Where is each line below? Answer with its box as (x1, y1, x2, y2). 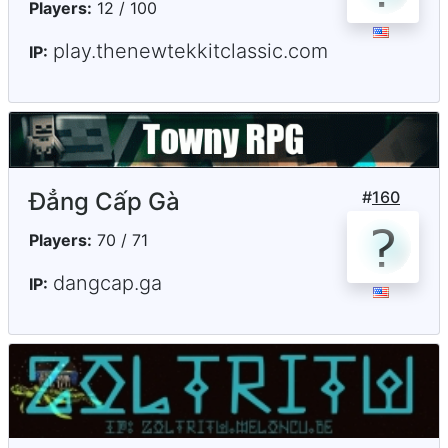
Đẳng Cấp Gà (29, 186, 180, 216)
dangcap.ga (53, 270, 162, 295)
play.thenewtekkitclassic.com (53, 39, 328, 64)
